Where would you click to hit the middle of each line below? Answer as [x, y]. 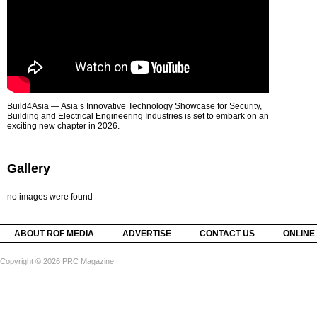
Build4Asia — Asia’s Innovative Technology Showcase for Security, [134, 106]
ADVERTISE [147, 234]
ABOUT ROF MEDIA [54, 234]
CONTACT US [227, 234]
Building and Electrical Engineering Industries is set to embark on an [138, 116]
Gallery [29, 168]
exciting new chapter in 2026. [63, 126]
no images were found [50, 197]
